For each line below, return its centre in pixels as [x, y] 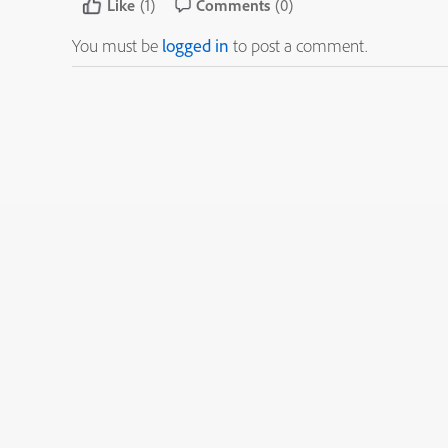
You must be [117, 45]
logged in [195, 45]
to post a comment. [298, 45]
